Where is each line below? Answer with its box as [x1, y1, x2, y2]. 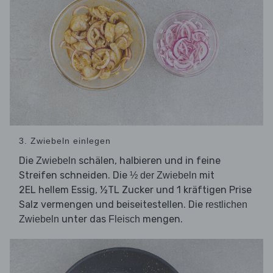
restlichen [205, 199, 247, 210]
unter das [59, 213, 108, 225]
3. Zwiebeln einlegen [19, 136, 111, 146]
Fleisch [108, 214, 140, 225]
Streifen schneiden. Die [19, 169, 130, 182]
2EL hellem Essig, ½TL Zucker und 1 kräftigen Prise [19, 184, 252, 196]
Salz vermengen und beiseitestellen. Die [19, 199, 205, 211]
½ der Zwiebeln [130, 170, 197, 181]
